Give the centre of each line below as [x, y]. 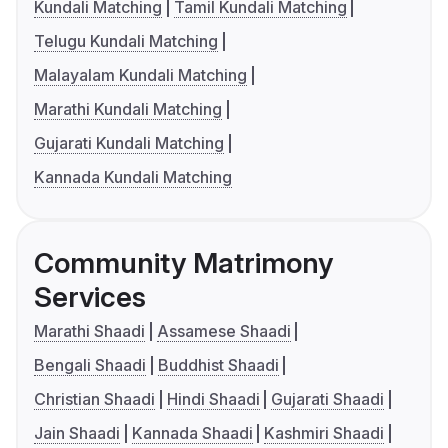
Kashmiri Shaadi [324, 433]
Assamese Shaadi [223, 331]
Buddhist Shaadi [218, 365]
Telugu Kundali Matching [126, 41]
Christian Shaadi [94, 399]
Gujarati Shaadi [328, 399]
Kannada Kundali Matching [133, 177]
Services [90, 297]
